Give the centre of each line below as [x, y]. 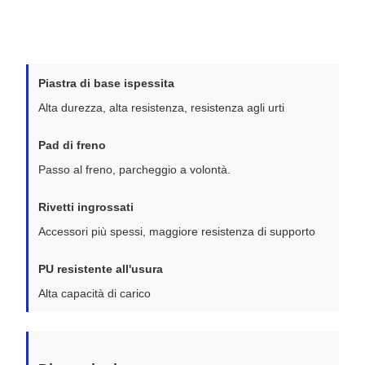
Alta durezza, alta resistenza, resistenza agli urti [161, 107]
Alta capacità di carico [95, 293]
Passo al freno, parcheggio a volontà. [134, 169]
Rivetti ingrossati [86, 207]
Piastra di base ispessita [106, 83]
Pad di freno [72, 145]
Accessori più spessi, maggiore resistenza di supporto [177, 231]
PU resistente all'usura [101, 268]
